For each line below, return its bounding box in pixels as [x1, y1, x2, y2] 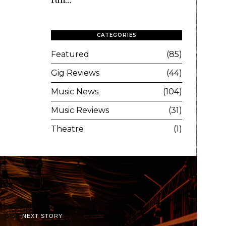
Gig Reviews [51, 68, 99, 78]
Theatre [51, 124, 84, 134]
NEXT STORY [22, 213, 63, 219]
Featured [51, 49, 89, 60]
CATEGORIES [96, 32, 137, 39]
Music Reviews [51, 105, 109, 116]
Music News [51, 87, 98, 97]
